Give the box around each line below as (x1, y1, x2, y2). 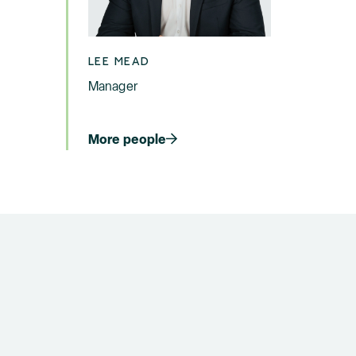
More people (87, 130, 167, 148)
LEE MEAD (87, 54, 150, 68)
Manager (87, 77, 137, 95)
